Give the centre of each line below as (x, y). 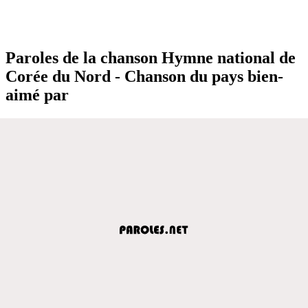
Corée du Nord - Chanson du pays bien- (144, 76)
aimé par (37, 95)
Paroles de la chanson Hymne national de (151, 57)
